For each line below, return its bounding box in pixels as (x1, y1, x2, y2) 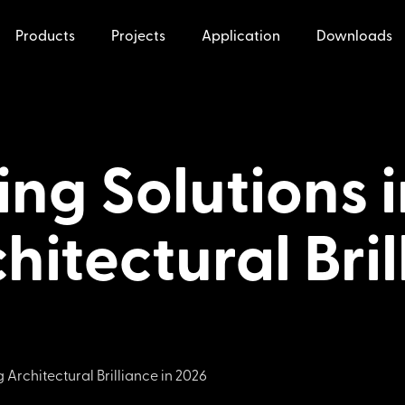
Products (15, 29, 76, 44)
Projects (111, 29, 166, 44)
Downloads (316, 29, 393, 44)
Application (202, 29, 281, 44)
